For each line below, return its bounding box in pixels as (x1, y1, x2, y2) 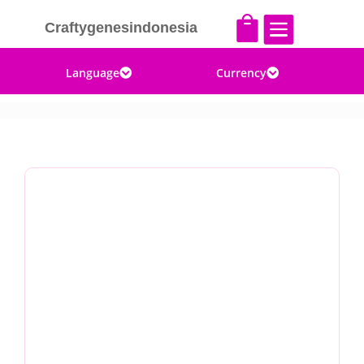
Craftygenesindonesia (44, 19, 197, 36)
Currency (216, 65, 267, 80)
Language (66, 65, 120, 80)
